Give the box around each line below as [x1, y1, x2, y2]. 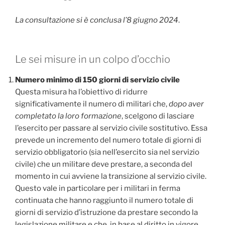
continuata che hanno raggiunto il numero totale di [15, 196, 193, 205]
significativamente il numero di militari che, [15, 99, 169, 109]
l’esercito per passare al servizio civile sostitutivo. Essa [15, 124, 207, 133]
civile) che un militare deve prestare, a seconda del [15, 160, 192, 169]
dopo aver [169, 99, 204, 109]
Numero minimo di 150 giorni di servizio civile [15, 75, 180, 85]
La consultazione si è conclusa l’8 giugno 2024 [15, 15, 178, 25]
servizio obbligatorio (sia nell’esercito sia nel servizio [15, 148, 199, 157]
